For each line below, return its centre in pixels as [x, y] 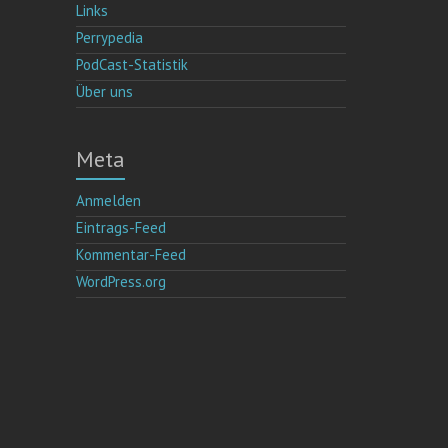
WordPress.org [121, 281]
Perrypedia [110, 37]
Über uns [105, 91]
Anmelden [109, 200]
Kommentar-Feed [131, 254]
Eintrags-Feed [121, 227]
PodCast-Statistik [132, 64]
